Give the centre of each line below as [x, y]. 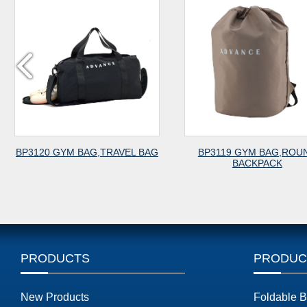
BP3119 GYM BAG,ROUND [152, 152]
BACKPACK [152, 163]
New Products [55, 297]
